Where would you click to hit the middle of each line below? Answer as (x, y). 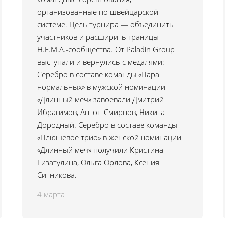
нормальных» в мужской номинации (101, 87)
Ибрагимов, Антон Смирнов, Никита (101, 112)
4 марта (51, 194)
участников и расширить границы (98, 37)
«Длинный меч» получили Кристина (100, 150)
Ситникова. (57, 175)
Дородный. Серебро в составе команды (107, 125)
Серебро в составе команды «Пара (98, 74)
